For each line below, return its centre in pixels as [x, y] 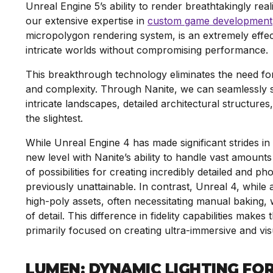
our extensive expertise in [87, 21]
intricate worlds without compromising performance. [148, 50]
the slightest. [56, 118]
